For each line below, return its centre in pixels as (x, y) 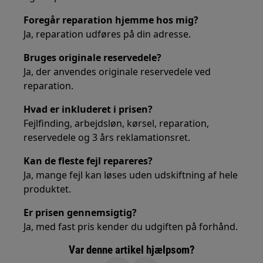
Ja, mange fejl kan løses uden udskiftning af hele (131, 175)
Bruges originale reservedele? (93, 58)
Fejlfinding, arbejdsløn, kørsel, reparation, (117, 123)
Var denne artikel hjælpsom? (131, 250)
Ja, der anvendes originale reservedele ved (117, 72)
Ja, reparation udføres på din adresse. (107, 34)
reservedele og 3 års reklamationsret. (107, 137)
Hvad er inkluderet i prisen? (88, 109)
